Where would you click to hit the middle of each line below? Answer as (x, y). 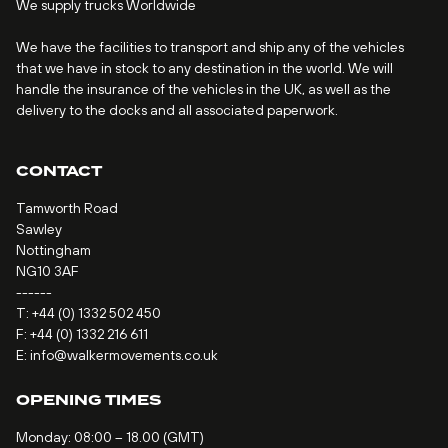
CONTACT (59, 171)
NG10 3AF (47, 270)
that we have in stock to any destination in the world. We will (204, 67)
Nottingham (53, 249)
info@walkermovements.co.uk (124, 354)
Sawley (39, 228)
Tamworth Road (67, 207)
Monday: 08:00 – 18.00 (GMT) (110, 436)
